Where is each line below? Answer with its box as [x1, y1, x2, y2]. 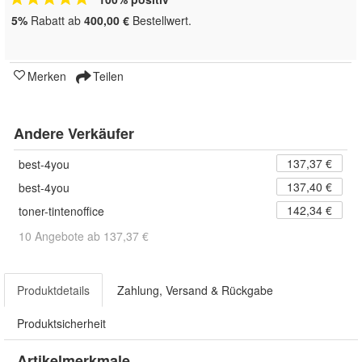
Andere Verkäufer [14, 123, 134, 145]
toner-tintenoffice [19, 203, 104, 220]
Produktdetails [17, 282, 90, 299]
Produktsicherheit [17, 315, 106, 332]
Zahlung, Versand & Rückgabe [117, 282, 273, 299]
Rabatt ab [27, 12, 84, 29]
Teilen [90, 68, 124, 85]
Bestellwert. [129, 12, 192, 29]
